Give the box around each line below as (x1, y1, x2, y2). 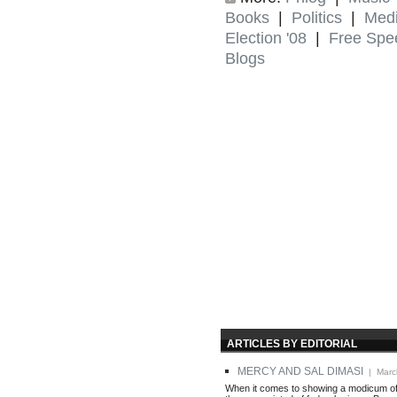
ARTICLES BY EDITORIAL (227, 337, 357, 350)
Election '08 (225, 28, 307, 47)
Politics (292, 8, 342, 27)
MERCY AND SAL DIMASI (237, 364, 363, 378)
